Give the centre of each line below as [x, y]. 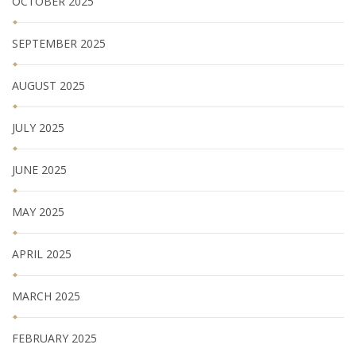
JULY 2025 [38, 127]
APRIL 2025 [42, 253]
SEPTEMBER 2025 [59, 43]
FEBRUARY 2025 [54, 338]
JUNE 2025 [39, 169]
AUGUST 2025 [48, 85]
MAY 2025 [38, 211]
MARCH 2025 [46, 296]
